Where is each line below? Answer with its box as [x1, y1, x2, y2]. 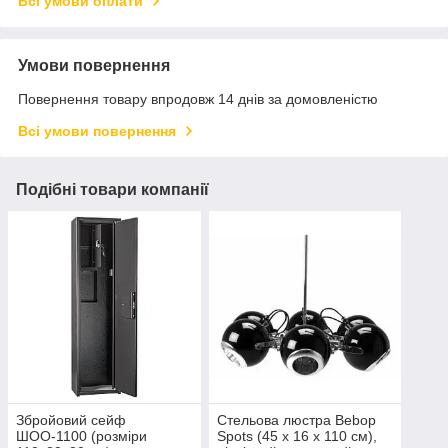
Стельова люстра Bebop [216, 412, 376, 429]
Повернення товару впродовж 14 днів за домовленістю [18, 90, 378, 107]
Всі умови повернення [18, 122, 176, 139]
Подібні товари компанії [16, 180, 209, 198]
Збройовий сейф [16, 412, 126, 429]
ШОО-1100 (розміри [16, 428, 147, 445]
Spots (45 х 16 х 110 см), [216, 428, 377, 445]
